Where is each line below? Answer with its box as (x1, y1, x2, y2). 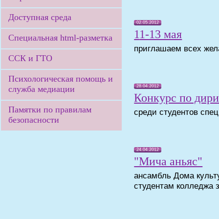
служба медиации (8, 84, 75, 94)
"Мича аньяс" (149, 155, 203, 168)
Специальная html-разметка (8, 33, 112, 43)
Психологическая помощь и (8, 74, 113, 84)
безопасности (8, 115, 59, 125)
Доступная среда (8, 12, 71, 22)
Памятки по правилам (8, 105, 91, 114)
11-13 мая (139, 28, 182, 41)
